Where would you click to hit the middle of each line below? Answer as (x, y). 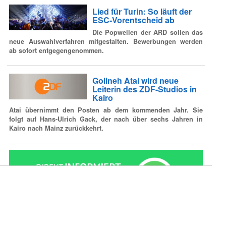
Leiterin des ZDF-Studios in (144, 89)
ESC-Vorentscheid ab (133, 20)
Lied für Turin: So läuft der (142, 12)
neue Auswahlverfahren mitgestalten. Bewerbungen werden (106, 41)
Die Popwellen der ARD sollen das (147, 32)
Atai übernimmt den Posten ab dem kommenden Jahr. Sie (106, 110)
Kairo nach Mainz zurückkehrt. (56, 128)
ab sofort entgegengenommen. (56, 50)
